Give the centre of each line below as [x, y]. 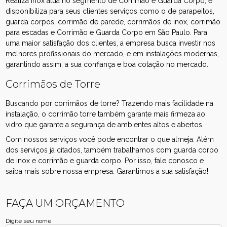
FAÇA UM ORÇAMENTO [65, 203]
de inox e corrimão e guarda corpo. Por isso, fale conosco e [105, 160]
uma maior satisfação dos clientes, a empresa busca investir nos [111, 43]
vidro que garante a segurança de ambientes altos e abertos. [105, 124]
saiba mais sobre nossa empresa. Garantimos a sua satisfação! [107, 171]
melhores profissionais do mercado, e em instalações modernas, [112, 53]
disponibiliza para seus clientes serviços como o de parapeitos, [110, 11]
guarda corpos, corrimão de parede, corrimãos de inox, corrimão [113, 22]
